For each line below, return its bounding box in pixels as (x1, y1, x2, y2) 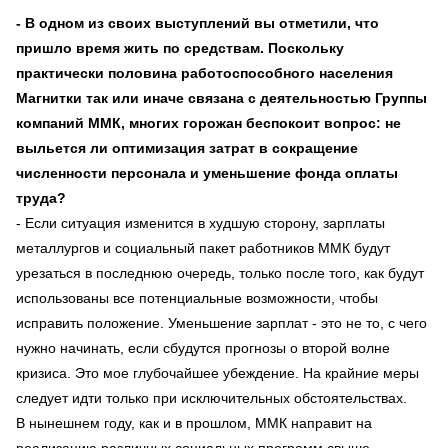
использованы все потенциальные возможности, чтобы (16, 289, 378, 306)
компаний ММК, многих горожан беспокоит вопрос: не (16, 114, 401, 131)
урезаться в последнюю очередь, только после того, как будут (16, 264, 424, 281)
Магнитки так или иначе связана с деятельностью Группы (16, 89, 427, 106)
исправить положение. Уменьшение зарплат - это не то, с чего (16, 314, 427, 331)
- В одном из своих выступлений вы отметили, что (16, 14, 379, 31)
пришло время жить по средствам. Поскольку (16, 39, 344, 56)
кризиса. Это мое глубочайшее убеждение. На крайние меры (16, 364, 419, 381)
